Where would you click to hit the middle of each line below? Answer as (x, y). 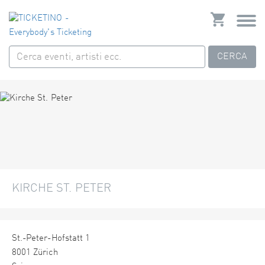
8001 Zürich (35, 253)
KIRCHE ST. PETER (62, 189)
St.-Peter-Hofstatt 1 (51, 239)
